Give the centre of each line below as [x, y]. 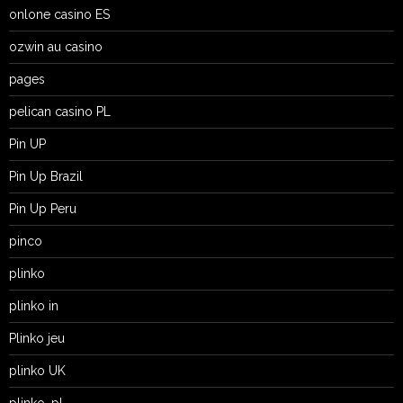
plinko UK [37, 370]
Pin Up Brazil [46, 176]
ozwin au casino [56, 46]
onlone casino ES [59, 14]
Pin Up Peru [43, 208]
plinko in [34, 305]
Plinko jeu [37, 338]
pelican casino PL [60, 111]
